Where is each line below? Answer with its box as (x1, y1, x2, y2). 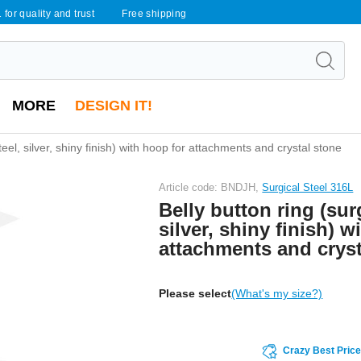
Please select (159, 286, 232, 300)
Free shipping (122, 8, 187, 19)
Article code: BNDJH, (159, 180, 263, 193)
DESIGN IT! (75, 98, 152, 114)
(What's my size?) (231, 286, 323, 300)
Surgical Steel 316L (262, 180, 354, 193)
